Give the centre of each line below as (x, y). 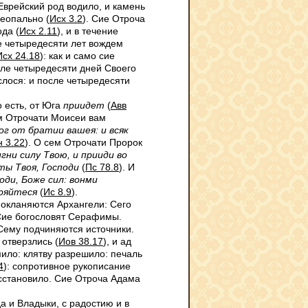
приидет (84, 105)
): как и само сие (77, 56)
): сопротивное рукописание (67, 266)
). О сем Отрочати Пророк (84, 142)
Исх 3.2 (66, 19)
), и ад (117, 241)
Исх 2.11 (38, 31)
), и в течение (88, 31)
